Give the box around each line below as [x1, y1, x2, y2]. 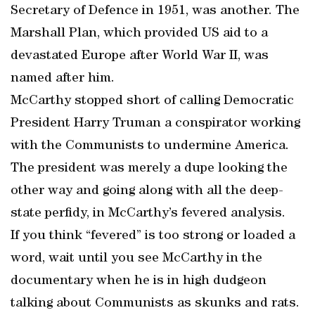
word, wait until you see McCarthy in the [11, 252, 262, 266]
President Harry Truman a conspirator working [11, 117, 300, 131]
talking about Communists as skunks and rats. [11, 297, 300, 311]
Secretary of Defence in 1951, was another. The [11, 4, 300, 18]
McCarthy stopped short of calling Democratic [11, 94, 294, 108]
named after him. [11, 72, 115, 86]
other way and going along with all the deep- [11, 184, 283, 198]
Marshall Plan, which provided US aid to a [11, 27, 268, 41]
